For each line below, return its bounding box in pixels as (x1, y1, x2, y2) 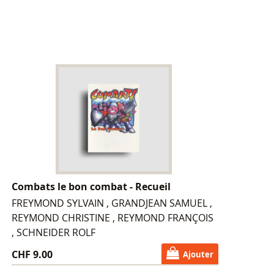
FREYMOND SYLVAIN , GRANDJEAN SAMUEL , (12, 196, 213, 210)
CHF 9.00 (12, 247, 53, 261)
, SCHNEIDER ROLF (12, 225, 96, 239)
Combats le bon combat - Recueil (12, 179, 171, 193)
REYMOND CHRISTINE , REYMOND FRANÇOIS (12, 210, 214, 224)
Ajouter (183, 248, 214, 260)
